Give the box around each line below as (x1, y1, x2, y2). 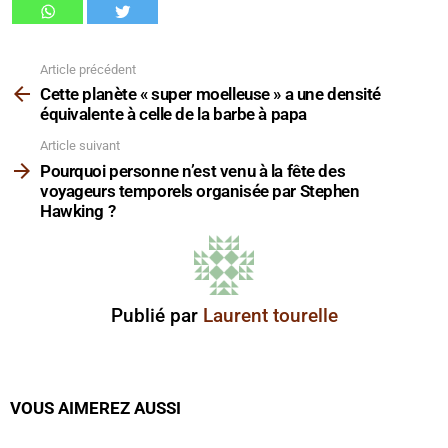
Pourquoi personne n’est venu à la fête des (40, 160, 346, 181)
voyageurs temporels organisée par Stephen (40, 180, 360, 201)
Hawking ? (40, 200, 116, 221)
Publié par (110, 303, 203, 327)
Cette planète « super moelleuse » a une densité (40, 84, 382, 105)
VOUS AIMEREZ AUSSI (10, 397, 181, 418)
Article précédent (40, 61, 136, 77)
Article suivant (40, 138, 120, 154)
